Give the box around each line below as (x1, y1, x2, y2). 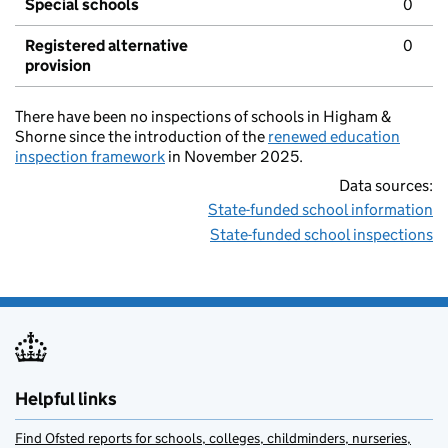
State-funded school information (208, 200, 433, 220)
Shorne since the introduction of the (15, 127, 268, 147)
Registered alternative (25, 36, 188, 56)
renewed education (268, 127, 400, 147)
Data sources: (339, 176, 433, 196)
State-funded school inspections (210, 225, 433, 245)
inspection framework (15, 147, 165, 167)
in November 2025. (165, 147, 303, 167)
